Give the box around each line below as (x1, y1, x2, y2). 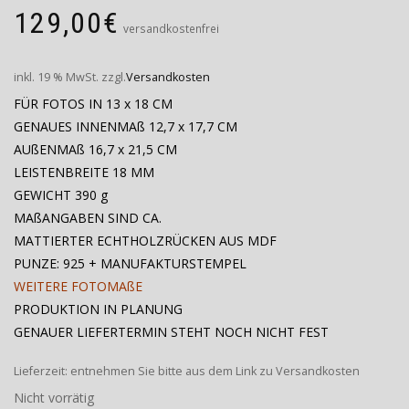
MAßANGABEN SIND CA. (14, 208, 162, 226)
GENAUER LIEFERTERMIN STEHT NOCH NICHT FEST (14, 322, 329, 341)
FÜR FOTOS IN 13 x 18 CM (14, 94, 173, 112)
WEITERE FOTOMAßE (14, 277, 142, 295)
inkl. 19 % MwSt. (14, 68, 99, 85)
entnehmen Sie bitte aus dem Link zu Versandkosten (70, 362, 360, 379)
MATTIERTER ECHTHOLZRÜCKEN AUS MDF (14, 231, 277, 249)
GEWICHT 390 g (14, 185, 108, 204)
